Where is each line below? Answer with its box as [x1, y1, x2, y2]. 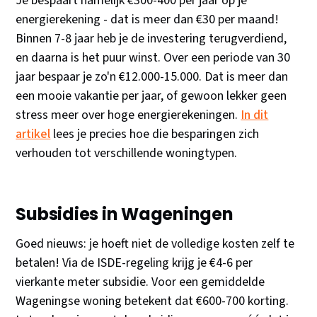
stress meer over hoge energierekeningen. [16, 106, 241, 125]
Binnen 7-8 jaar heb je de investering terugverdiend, [16, 30, 287, 48]
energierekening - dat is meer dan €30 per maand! [16, 11, 279, 29]
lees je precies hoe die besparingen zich [50, 125, 260, 144]
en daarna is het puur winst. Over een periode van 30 [16, 49, 291, 67]
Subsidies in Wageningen [16, 202, 234, 226]
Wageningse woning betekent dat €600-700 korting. [16, 292, 289, 311]
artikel [16, 125, 51, 144]
